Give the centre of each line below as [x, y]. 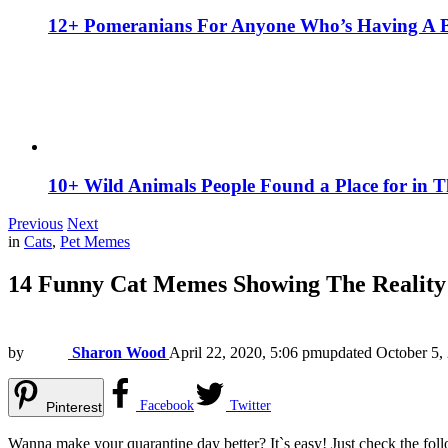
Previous [35, 224]
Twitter [250, 406]
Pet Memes [95, 242]
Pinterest [74, 407]
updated [349, 353]
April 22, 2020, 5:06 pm [245, 353]
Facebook [167, 406]
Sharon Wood [119, 353]
